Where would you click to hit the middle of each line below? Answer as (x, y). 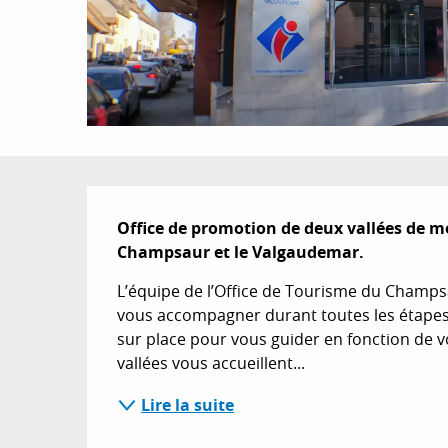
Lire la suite (188, 404)
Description (206, 213)
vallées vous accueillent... (211, 362)
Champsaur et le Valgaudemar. (241, 251)
